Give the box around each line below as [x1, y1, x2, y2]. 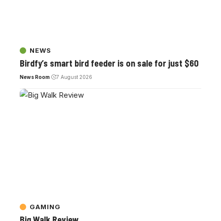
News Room [20, 74, 50, 80]
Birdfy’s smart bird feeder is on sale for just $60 [20, 58, 199, 69]
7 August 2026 [56, 74, 92, 80]
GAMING [30, 202, 61, 211]
